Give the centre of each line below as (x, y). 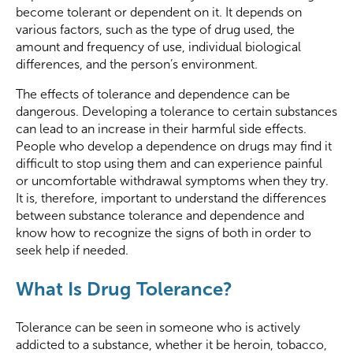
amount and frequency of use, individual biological (158, 47)
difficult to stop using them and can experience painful (169, 164)
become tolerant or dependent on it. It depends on (159, 13)
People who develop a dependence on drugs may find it (174, 147)
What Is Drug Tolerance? (124, 289)
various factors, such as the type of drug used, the (155, 30)
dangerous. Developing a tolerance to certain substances (176, 112)
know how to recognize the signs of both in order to (163, 233)
